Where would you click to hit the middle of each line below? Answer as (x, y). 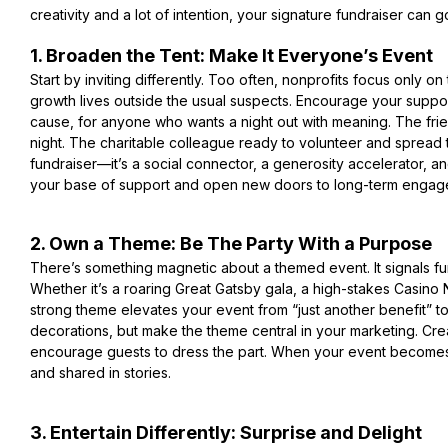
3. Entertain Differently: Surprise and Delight (226, 432)
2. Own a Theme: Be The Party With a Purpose (231, 244)
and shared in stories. (100, 373)
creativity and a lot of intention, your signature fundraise (214, 15)
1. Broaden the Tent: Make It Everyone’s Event (231, 55)
